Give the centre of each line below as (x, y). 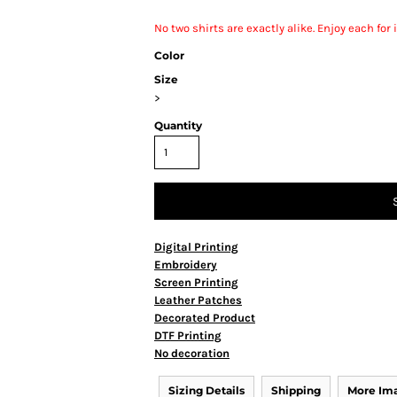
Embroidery (186, 265)
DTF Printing (188, 335)
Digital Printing (196, 247)
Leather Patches (198, 300)
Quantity (178, 125)
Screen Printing (196, 282)
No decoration (192, 353)
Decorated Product (205, 318)
